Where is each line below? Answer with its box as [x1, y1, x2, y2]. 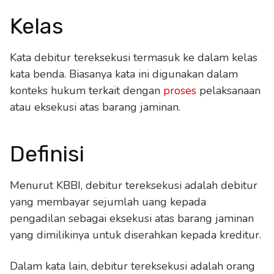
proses [163, 83, 196, 98]
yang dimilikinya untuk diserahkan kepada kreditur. [10, 227, 261, 242]
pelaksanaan [196, 83, 261, 98]
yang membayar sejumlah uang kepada [10, 194, 206, 209]
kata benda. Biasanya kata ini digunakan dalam [10, 66, 238, 81]
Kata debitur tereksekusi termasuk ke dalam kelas [10, 50, 257, 65]
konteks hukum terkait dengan [10, 83, 163, 98]
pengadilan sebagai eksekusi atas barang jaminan [10, 210, 254, 226]
